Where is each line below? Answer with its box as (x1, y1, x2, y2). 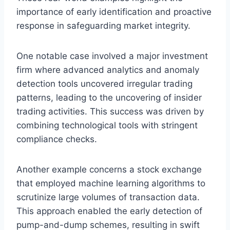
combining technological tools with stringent (16, 120, 198, 130)
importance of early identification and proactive (16, 6, 212, 17)
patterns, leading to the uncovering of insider (16, 92, 202, 103)
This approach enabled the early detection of (16, 205, 202, 216)
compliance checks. (16, 133, 97, 144)
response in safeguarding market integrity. (16, 20, 190, 31)
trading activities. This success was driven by (16, 106, 204, 117)
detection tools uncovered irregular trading (16, 78, 193, 89)
